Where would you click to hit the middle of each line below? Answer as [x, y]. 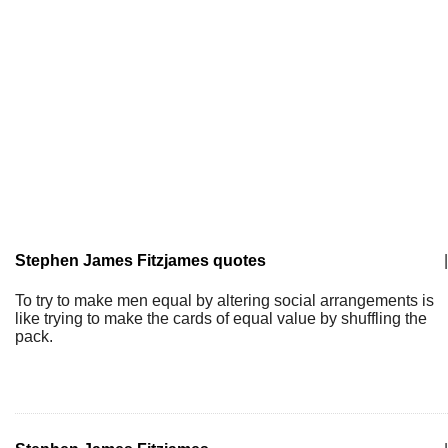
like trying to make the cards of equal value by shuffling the [221, 318]
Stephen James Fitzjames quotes [140, 260]
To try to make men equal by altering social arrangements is [224, 300]
